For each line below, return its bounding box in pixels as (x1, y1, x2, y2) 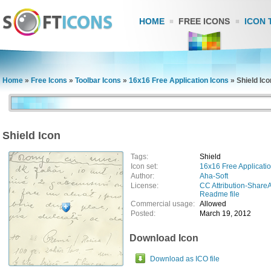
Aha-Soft (200, 172, 228, 180)
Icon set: (131, 162, 158, 171)
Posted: (131, 209, 155, 218)
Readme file (200, 190, 240, 198)
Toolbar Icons (75, 76, 121, 85)
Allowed (200, 200, 226, 208)
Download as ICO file (150, 255, 220, 263)
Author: (131, 172, 154, 180)
